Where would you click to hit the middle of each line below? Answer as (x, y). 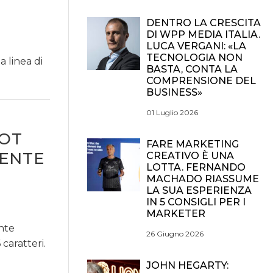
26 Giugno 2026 (175, 234)
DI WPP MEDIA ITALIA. (203, 34)
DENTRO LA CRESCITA (204, 23)
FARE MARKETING (193, 144)
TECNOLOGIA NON (194, 58)
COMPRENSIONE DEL (201, 81)
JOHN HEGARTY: (187, 265)
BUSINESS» (174, 92)
